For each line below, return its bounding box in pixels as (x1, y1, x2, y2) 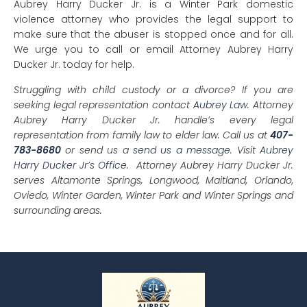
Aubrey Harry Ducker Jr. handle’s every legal (14, 112, 293, 127)
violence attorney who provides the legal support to (14, 12, 293, 26)
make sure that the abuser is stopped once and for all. (14, 27, 293, 41)
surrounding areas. (14, 203, 102, 217)
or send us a (61, 143, 133, 157)
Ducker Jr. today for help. (14, 57, 134, 71)
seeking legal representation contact (14, 97, 193, 112)
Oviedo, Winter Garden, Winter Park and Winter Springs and (14, 188, 293, 202)
